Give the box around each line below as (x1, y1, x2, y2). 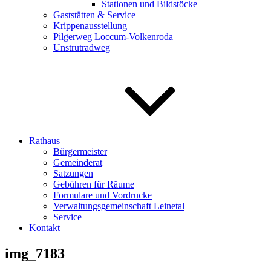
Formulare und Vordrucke (53, 190, 152, 200)
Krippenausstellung (53, 21, 127, 31)
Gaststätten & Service (53, 10, 135, 20)
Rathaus (29, 135, 60, 146)
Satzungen (53, 168, 93, 178)
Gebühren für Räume (53, 179, 134, 189)
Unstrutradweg (53, 42, 110, 53)
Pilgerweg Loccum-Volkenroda (53, 31, 173, 42)
